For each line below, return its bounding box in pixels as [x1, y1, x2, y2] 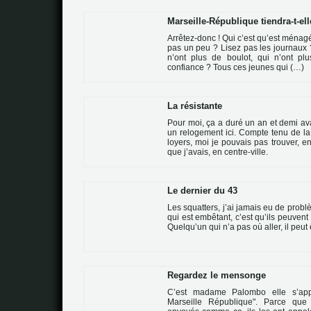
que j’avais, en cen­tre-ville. [167, 148, 268, 156]
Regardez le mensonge [167, 270, 266, 280]
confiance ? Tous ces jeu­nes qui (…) [167, 63, 304, 72]
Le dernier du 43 [167, 185, 237, 196]
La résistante [167, 101, 222, 111]
